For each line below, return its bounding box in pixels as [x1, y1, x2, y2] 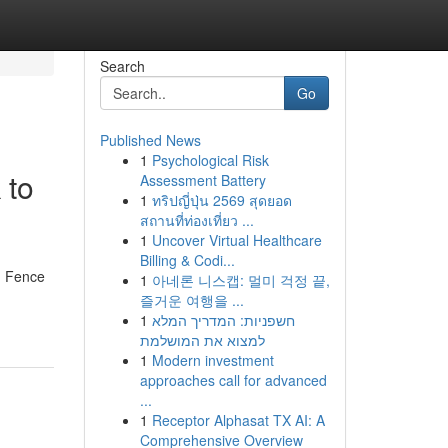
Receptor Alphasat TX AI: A [151, 410, 325, 430]
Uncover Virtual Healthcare [151, 230, 322, 250]
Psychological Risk [151, 150, 269, 170]
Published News [99, 130, 201, 150]
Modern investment [151, 350, 274, 370]
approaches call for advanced [139, 370, 327, 390]
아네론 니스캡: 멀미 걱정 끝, [151, 270, 330, 290]
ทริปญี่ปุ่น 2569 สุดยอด [151, 190, 292, 210]
